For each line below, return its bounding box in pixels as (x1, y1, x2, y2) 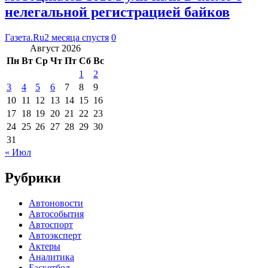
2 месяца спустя (44, 32, 109, 42)
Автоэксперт (29, 230, 81, 240)
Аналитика (29, 251, 74, 262)
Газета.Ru (5, 32, 44, 42)
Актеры (29, 240, 60, 251)
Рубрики (5, 169, 61, 185)
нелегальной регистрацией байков (5, 4, 230, 20)
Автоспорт (29, 219, 73, 230)
